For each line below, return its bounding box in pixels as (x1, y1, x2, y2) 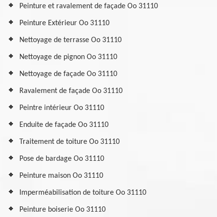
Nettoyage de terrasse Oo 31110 (19, 36, 122, 44)
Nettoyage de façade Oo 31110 (19, 70, 117, 78)
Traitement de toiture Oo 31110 (19, 138, 120, 146)
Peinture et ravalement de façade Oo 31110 (19, 2, 158, 10)
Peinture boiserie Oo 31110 (19, 206, 106, 214)
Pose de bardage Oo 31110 (19, 155, 104, 163)
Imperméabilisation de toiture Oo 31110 (19, 189, 146, 197)
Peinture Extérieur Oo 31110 (19, 19, 109, 27)
